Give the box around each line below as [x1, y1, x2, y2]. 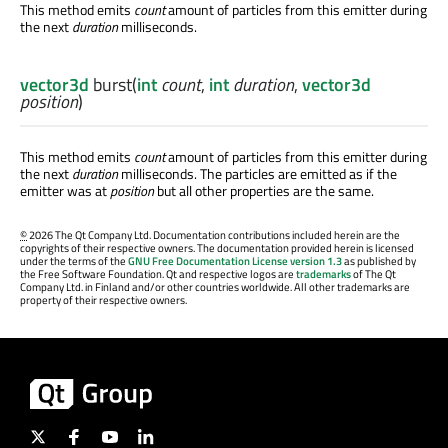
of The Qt [351, 266, 396, 283]
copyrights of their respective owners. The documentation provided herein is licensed [20, 240, 414, 257]
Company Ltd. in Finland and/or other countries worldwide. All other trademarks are [20, 279, 410, 296]
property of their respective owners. [20, 292, 187, 309]
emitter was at [20, 180, 110, 202]
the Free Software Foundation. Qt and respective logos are [20, 266, 296, 283]
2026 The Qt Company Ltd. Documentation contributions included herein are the [27, 227, 400, 244]
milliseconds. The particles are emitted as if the [118, 163, 397, 185]
